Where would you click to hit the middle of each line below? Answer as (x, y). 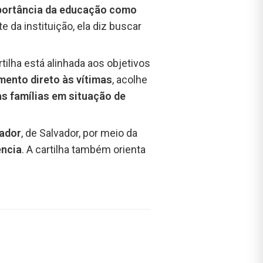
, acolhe (130, 80)
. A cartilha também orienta (84, 150)
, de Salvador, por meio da (79, 133)
